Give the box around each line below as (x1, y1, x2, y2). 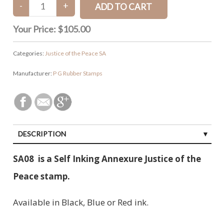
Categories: (12, 49, 45, 57)
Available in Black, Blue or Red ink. (12, 196, 148, 208)
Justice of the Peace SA (44, 49, 106, 57)
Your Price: (12, 23, 57, 34)
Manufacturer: (12, 69, 53, 77)
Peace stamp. (12, 170, 70, 182)
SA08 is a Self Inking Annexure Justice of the (12, 152, 201, 164)
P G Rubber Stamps (52, 69, 102, 77)
